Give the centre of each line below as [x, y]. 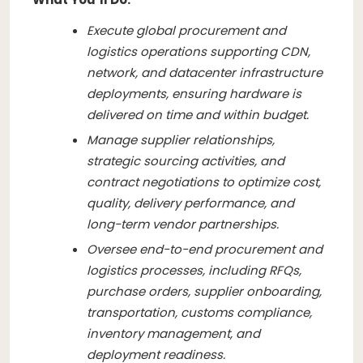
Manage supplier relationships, [181, 139]
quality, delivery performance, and [190, 203]
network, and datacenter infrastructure [205, 72]
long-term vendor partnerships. [183, 224]
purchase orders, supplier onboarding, [204, 291]
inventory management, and [173, 333]
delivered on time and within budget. [198, 114]
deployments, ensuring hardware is [194, 93]
